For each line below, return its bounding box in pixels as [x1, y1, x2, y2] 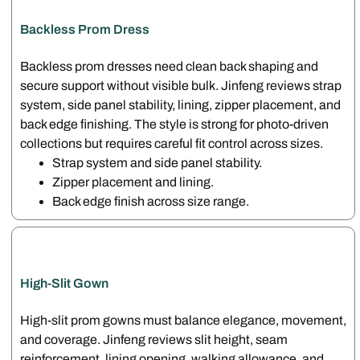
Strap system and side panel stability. [52, 155, 263, 170]
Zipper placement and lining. [52, 174, 215, 189]
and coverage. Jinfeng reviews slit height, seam [20, 333, 288, 347]
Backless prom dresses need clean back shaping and [20, 59, 319, 73]
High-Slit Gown [20, 276, 109, 291]
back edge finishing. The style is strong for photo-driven [20, 117, 329, 131]
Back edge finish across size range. [52, 194, 250, 208]
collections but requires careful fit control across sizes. [20, 136, 324, 150]
